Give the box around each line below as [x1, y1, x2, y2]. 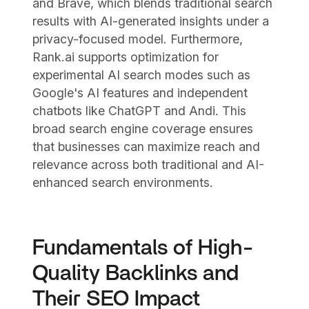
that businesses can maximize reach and [32, 139, 261, 154]
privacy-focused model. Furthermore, [32, 32, 243, 47]
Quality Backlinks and [32, 263, 239, 285]
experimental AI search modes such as [32, 68, 251, 83]
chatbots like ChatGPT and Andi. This [32, 103, 247, 119]
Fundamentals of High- [32, 237, 255, 259]
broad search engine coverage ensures [32, 121, 254, 137]
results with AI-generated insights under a [32, 14, 270, 29]
